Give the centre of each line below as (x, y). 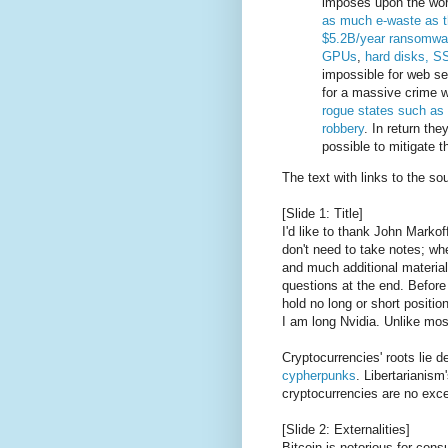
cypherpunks (319, 376)
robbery (343, 129)
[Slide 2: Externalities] (346, 430)
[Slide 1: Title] (322, 214)
